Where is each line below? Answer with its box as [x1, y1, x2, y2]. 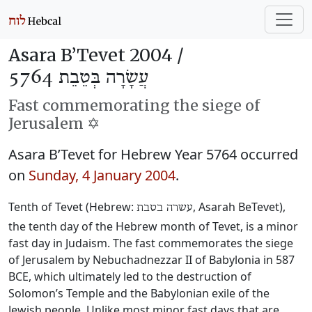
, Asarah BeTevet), [193, 199, 286, 214]
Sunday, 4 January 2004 [29, 166, 175, 185]
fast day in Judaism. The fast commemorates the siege [8, 235, 293, 251]
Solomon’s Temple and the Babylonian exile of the [8, 286, 270, 301]
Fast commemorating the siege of [8, 96, 260, 115]
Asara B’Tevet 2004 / [8, 44, 184, 66]
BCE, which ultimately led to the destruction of [8, 269, 251, 284]
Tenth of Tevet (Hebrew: [8, 199, 136, 214]
